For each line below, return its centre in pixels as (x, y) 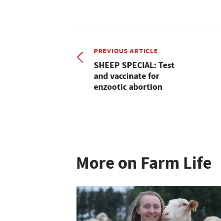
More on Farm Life (144, 163)
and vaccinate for (127, 76)
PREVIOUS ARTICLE (126, 51)
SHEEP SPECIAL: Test (134, 65)
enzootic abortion (128, 87)
